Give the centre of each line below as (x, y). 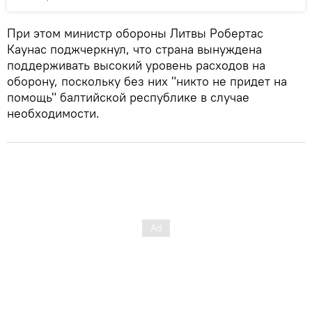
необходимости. (53, 113)
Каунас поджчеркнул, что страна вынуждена (134, 49)
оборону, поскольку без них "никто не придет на (147, 81)
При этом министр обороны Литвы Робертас (135, 33)
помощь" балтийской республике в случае (128, 97)
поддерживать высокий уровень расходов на (136, 65)
